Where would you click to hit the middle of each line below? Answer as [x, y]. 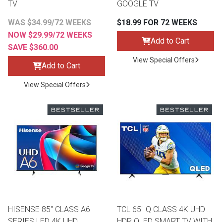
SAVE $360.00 [33, 48]
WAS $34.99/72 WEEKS [50, 23]
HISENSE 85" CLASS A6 [49, 210]
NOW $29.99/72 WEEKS [50, 35]
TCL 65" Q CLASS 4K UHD [161, 210]
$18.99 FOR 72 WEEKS [157, 23]
